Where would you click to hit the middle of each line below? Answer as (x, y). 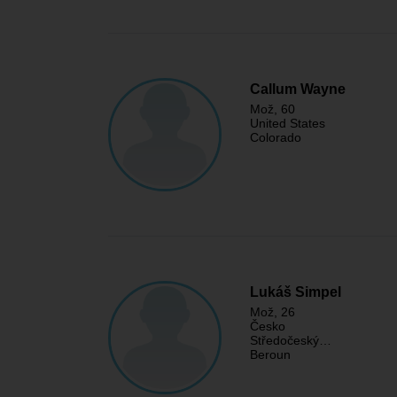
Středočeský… (291, 340)
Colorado (276, 137)
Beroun (270, 354)
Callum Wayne (298, 89)
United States (288, 123)
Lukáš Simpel (296, 292)
